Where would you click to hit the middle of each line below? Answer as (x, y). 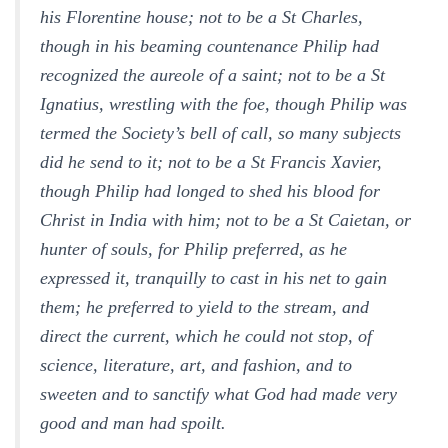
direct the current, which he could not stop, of (206, 336)
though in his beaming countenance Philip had (209, 46)
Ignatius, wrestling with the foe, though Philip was (223, 104)
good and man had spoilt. (133, 423)
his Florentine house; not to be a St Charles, (201, 17)
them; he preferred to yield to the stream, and (204, 307)
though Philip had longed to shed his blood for (210, 191)
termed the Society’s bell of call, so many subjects (220, 133)
